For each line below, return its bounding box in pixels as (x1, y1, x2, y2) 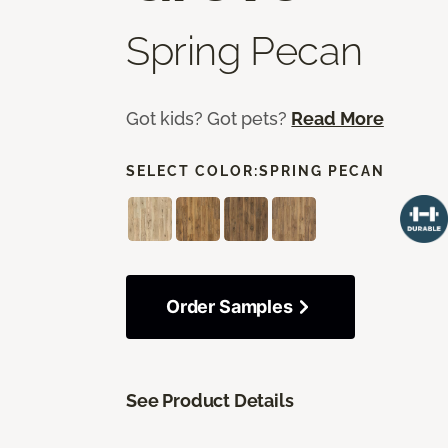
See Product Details (126, 389, 294, 411)
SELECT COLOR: (126, 162, 259, 179)
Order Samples (166, 295, 293, 317)
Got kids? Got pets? (126, 107, 292, 129)
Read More (291, 107, 384, 129)
